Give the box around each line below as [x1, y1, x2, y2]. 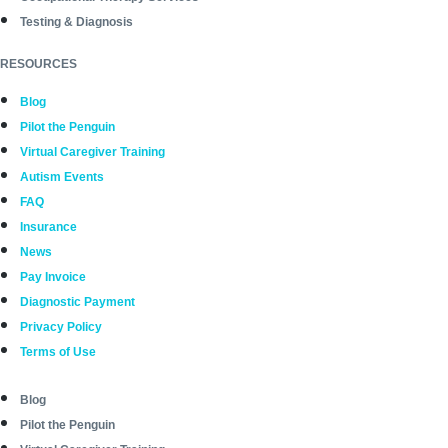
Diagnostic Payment [20, 295, 135, 310]
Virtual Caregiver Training [20, 145, 165, 160]
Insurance [20, 220, 77, 235]
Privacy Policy [20, 320, 102, 335]
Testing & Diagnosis [20, 15, 133, 30]
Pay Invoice [20, 270, 86, 285]
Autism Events [20, 170, 104, 185]
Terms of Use [20, 345, 96, 360]
